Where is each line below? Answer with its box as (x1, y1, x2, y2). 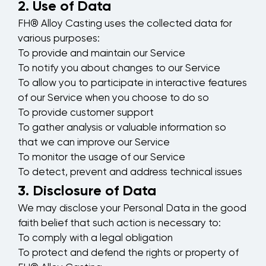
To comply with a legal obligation (18, 233, 173, 244)
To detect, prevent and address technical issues (18, 167, 242, 178)
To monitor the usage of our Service (18, 153, 185, 163)
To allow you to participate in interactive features (18, 78, 247, 89)
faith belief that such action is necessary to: (18, 218, 221, 229)
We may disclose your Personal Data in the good (18, 204, 246, 214)
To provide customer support (18, 108, 154, 119)
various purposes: (18, 34, 100, 45)
